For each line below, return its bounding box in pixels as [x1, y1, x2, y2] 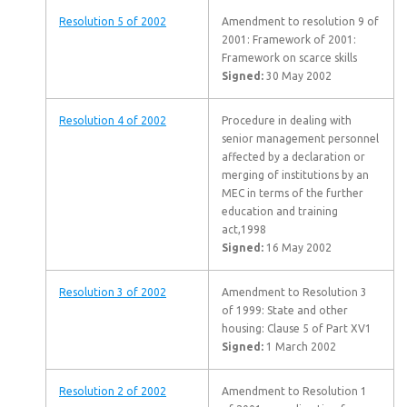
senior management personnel [222, 133, 379, 144]
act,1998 [222, 223, 266, 235]
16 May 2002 [263, 242, 332, 253]
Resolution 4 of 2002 [59, 114, 166, 126]
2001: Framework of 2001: [222, 34, 356, 45]
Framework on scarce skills [222, 52, 357, 64]
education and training [222, 205, 338, 217]
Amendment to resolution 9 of [222, 15, 379, 27]
